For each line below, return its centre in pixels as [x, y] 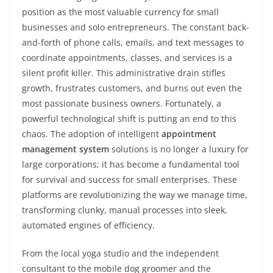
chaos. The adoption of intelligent [92, 134]
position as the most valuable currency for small [120, 12]
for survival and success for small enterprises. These [129, 179]
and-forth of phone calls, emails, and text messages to [133, 42]
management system [66, 149]
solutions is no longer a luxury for [179, 149]
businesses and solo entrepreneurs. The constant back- [136, 27]
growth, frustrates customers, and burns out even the [132, 88]
